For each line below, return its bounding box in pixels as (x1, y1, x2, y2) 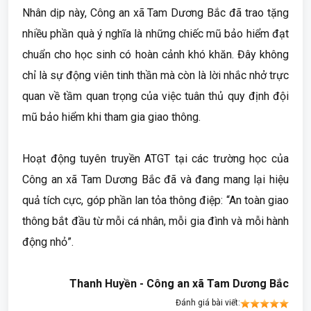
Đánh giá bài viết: (176, 297, 240, 308)
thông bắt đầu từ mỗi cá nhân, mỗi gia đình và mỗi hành (22, 215, 289, 228)
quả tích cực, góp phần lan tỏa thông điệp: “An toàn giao (22, 194, 289, 207)
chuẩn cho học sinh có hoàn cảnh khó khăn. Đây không (22, 48, 289, 61)
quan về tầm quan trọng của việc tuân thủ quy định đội (22, 90, 289, 103)
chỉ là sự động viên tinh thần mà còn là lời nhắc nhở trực (22, 69, 289, 82)
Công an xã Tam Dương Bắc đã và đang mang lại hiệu (22, 173, 289, 186)
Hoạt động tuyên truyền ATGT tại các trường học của (22, 152, 289, 165)
